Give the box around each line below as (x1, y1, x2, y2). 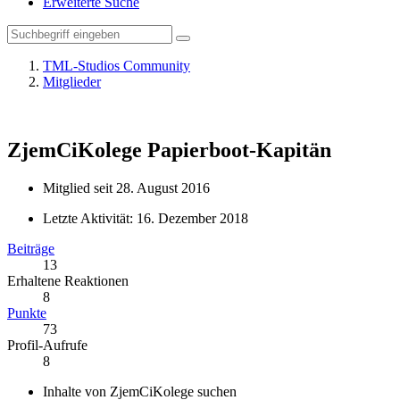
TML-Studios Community (43, 58, 190, 73)
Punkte (7, 304, 46, 321)
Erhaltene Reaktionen (7, 272, 129, 288)
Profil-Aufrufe (7, 337, 87, 353)
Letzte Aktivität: (43, 210, 137, 226)
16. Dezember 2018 (137, 210, 248, 226)
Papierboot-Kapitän (147, 137, 331, 162)
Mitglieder (43, 74, 101, 89)
